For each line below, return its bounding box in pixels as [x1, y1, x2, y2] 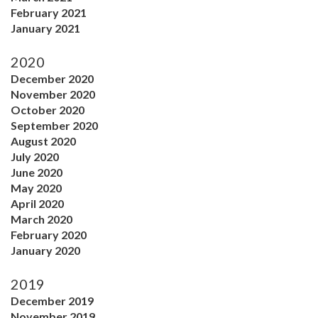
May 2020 [11, 180, 62, 194]
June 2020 [11, 165, 62, 179]
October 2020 [11, 102, 84, 116]
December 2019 [11, 293, 94, 307]
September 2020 [11, 118, 98, 132]
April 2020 [11, 196, 64, 210]
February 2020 [11, 227, 87, 241]
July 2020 [11, 149, 59, 163]
